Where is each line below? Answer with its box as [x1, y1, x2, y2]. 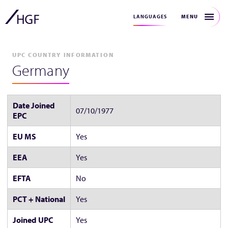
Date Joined [13, 100, 55, 111]
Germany [12, 61, 69, 80]
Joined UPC [13, 215, 53, 225]
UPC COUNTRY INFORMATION [12, 51, 114, 59]
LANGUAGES [133, 13, 167, 20]
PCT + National [13, 194, 65, 205]
